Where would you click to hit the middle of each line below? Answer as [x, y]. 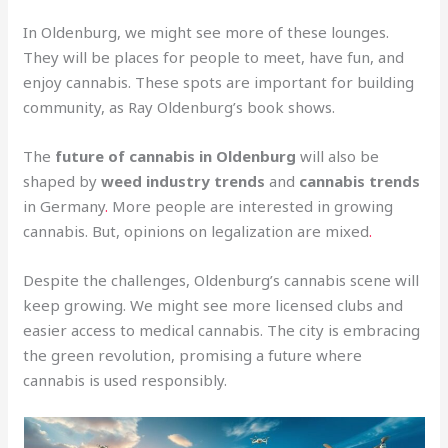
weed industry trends [183, 181]
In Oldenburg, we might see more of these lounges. [206, 32]
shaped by [62, 181]
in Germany [64, 206]
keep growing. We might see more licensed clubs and [213, 305]
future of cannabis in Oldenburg [176, 156]
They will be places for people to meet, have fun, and [214, 57]
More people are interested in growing [253, 206]
